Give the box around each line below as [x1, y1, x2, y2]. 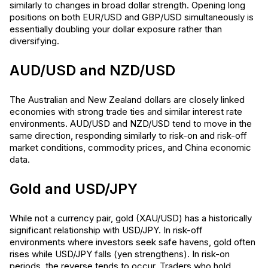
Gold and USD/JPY [10, 180, 138, 197]
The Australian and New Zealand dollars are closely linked [10, 94, 245, 105]
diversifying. [10, 35, 59, 47]
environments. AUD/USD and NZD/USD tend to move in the [10, 118, 252, 129]
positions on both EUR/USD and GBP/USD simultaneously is [10, 11, 254, 23]
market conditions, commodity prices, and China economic [10, 142, 251, 153]
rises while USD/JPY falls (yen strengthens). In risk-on [10, 248, 230, 260]
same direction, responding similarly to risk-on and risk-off [10, 130, 247, 141]
